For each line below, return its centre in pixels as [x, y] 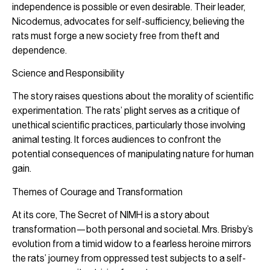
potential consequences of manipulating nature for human [133, 154]
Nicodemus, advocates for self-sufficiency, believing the [128, 21]
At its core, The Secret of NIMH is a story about [111, 215]
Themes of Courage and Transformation [97, 192]
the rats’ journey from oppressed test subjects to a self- [129, 259]
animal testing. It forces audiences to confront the [117, 140]
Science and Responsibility [68, 73]
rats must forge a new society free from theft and [116, 36]
